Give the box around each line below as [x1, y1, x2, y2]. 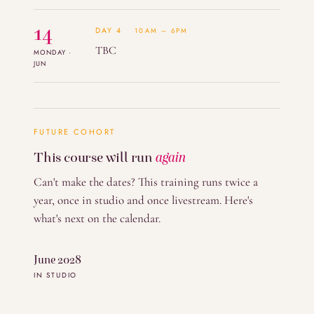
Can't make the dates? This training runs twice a [34, 174, 258, 189]
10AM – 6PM [135, 25, 189, 36]
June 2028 [34, 252, 81, 266]
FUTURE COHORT [34, 125, 116, 137]
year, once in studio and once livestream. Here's [34, 192, 253, 207]
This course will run [34, 148, 156, 165]
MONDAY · [34, 47, 72, 57]
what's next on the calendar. [34, 210, 161, 226]
